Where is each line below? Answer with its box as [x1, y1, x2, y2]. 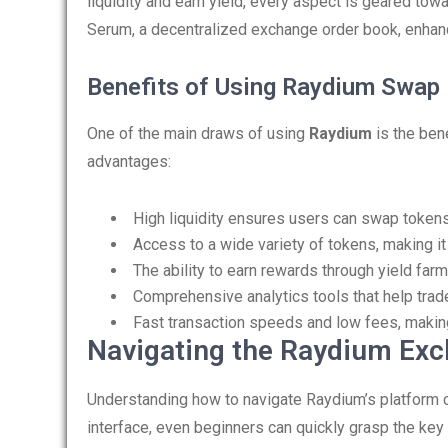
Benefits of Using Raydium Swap [87, 73, 440, 101]
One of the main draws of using [87, 124, 309, 143]
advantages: [87, 152, 171, 171]
